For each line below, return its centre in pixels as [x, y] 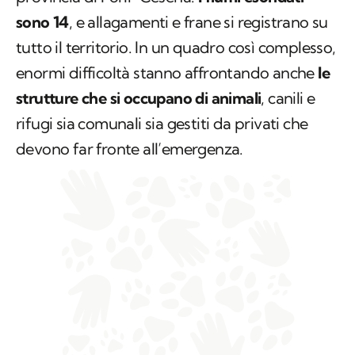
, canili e [288, 98]
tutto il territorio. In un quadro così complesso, [176, 48]
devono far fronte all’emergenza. [130, 149]
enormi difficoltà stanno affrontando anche [165, 73]
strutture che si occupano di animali [139, 98]
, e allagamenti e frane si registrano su [198, 22]
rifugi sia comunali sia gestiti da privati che [162, 124]
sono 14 [42, 22]
